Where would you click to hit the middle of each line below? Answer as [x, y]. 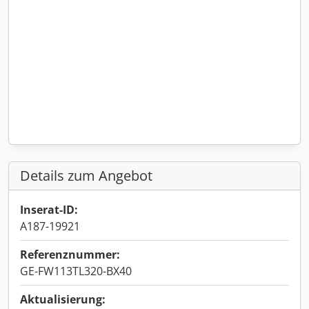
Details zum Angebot [86, 176]
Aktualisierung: [63, 299]
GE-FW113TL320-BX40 [76, 271]
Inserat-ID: [49, 210]
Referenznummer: [70, 255]
